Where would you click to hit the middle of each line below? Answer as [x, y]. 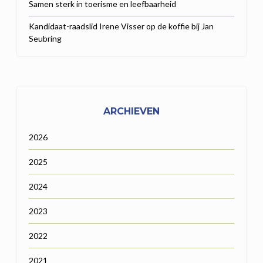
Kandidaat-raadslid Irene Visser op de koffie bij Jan [121, 26]
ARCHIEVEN [131, 111]
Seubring [45, 38]
